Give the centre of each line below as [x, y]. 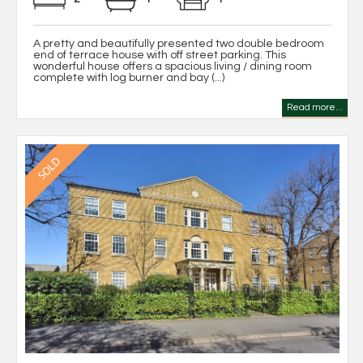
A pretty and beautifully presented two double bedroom [179, 43]
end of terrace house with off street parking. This [160, 55]
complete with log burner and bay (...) [129, 77]
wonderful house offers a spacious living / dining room [173, 66]
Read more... [315, 107]
